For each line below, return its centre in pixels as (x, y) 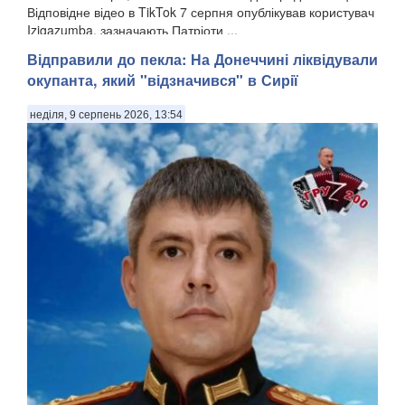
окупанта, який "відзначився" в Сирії (163, 80)
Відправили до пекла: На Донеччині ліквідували (202, 59)
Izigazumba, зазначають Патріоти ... (132, 30)
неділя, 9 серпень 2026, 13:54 (106, 115)
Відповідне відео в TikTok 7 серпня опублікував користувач (201, 12)
